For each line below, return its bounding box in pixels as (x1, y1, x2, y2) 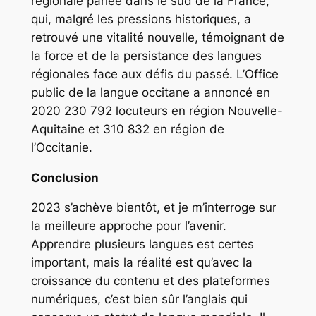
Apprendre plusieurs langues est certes (30, 237, 254, 252)
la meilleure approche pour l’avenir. (30, 219, 226, 233)
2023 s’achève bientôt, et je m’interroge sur (30, 200, 276, 215)
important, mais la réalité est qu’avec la (30, 255, 253, 270)
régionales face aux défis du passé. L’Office (30, 66, 279, 81)
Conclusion (30, 170, 99, 185)
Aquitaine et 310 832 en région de (30, 121, 224, 136)
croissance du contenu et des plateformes (30, 274, 270, 288)
